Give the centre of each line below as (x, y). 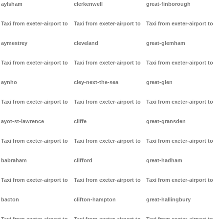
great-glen (160, 82)
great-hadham (164, 161)
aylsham (12, 4)
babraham (14, 161)
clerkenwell (88, 4)
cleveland (86, 43)
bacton (10, 200)
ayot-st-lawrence (22, 121)
